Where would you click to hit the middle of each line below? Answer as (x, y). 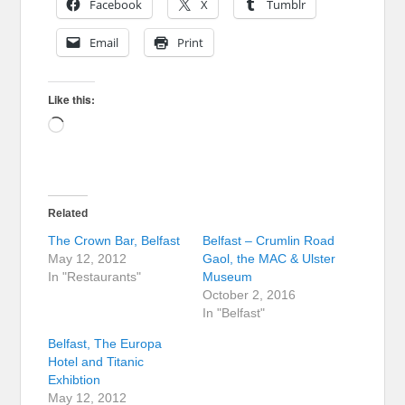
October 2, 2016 (249, 294)
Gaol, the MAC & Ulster (269, 258)
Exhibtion (75, 379)
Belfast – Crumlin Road (268, 240)
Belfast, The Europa (105, 343)
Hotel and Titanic (96, 361)
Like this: (72, 99)
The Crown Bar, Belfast (114, 240)
